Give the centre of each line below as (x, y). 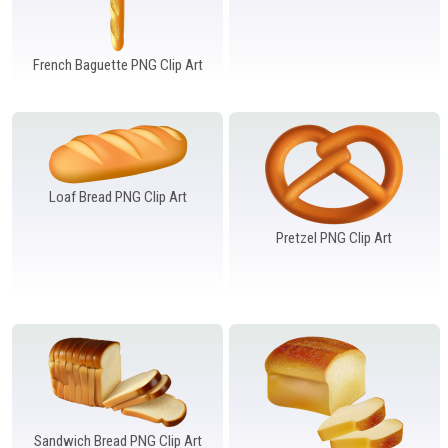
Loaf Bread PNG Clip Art (117, 196)
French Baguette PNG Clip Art (117, 64)
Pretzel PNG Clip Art (334, 237)
